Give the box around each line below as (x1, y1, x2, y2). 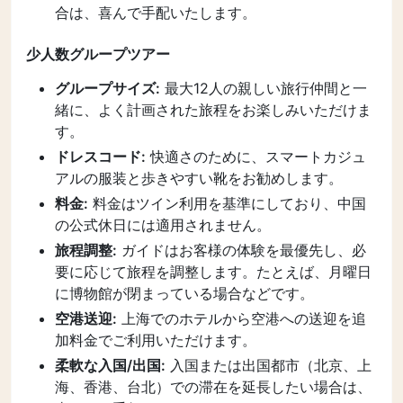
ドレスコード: (55, 148, 146, 166)
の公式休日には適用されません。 (55, 216, 271, 234)
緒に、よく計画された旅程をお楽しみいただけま (55, 101, 372, 119)
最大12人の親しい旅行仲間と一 (160, 79, 367, 97)
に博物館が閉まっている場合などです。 (55, 284, 314, 302)
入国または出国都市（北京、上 (166, 356, 372, 374)
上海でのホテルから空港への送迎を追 (117, 309, 366, 327)
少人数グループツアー (26, 45, 170, 63)
